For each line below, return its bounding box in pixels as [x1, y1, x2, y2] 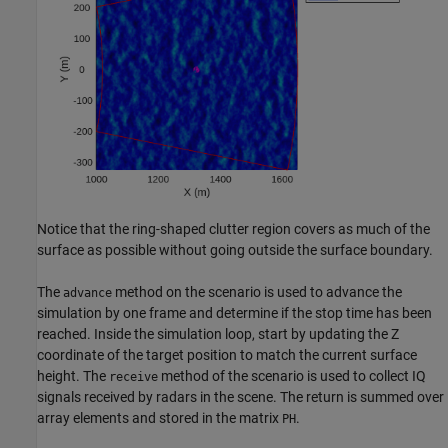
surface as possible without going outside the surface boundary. [37, 241, 433, 258]
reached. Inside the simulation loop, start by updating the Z [37, 325, 399, 342]
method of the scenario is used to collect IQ [158, 367, 426, 384]
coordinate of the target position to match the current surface [37, 346, 417, 363]
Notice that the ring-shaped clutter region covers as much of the [37, 220, 430, 237]
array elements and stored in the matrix [37, 409, 282, 426]
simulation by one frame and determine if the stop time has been [37, 304, 432, 321]
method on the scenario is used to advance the [112, 283, 402, 300]
